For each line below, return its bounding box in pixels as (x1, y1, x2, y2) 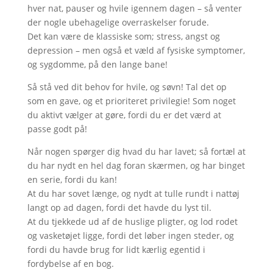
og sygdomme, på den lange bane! (27, 58, 168, 70)
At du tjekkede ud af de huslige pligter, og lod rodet (27, 216, 238, 227)
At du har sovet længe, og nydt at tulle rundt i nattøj (27, 188, 239, 199)
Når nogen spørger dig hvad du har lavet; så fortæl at (27, 146, 246, 157)
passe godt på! (27, 123, 87, 135)
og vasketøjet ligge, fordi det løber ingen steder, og (27, 230, 234, 241)
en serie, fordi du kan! (27, 174, 117, 185)
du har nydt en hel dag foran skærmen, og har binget (27, 160, 245, 171)
